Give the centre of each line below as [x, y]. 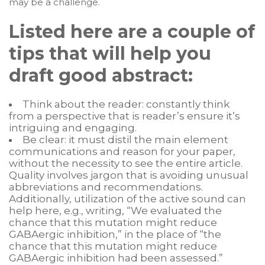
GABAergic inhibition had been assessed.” [116, 258]
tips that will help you [110, 54]
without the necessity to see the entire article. [126, 163]
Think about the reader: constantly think [126, 104]
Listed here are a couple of [132, 32]
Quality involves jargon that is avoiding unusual [129, 175]
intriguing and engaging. [73, 128]
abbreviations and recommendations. [106, 187]
